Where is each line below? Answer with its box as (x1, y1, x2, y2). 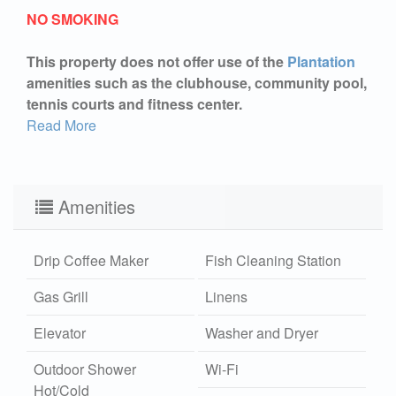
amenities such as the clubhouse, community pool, (27, 72, 367, 93)
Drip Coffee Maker (34, 249, 148, 270)
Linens (205, 286, 248, 307)
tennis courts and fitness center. (27, 93, 242, 114)
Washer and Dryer (205, 322, 319, 343)
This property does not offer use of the (27, 50, 287, 72)
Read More (27, 114, 96, 135)
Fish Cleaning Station (205, 249, 342, 270)
